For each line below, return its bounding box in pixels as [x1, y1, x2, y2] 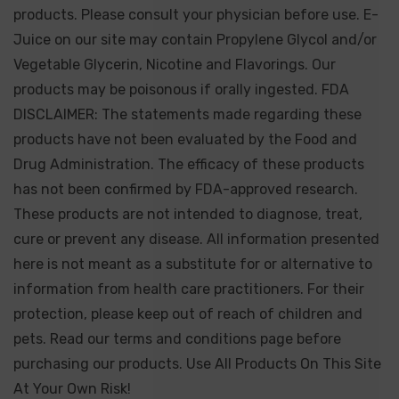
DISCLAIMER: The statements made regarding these [13, 106, 362, 123]
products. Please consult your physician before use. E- [13, 6, 379, 23]
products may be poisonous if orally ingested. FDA [13, 81, 349, 98]
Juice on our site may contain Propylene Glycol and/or [13, 31, 377, 48]
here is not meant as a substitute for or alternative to [13, 256, 372, 273]
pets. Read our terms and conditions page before [13, 330, 341, 347]
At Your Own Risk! [13, 380, 131, 397]
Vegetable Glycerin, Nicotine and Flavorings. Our [13, 56, 336, 73]
